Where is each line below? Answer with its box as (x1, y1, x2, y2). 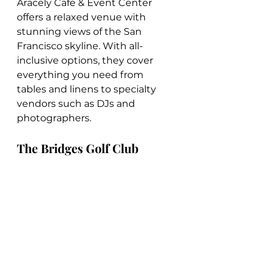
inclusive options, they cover (17, 54, 156, 66)
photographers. (17, 112, 91, 124)
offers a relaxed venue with (17, 11, 148, 23)
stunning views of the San (17, 25, 144, 37)
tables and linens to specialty (17, 83, 159, 95)
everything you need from (17, 68, 146, 80)
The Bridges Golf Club (17, 139, 139, 156)
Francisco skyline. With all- (17, 40, 143, 52)
